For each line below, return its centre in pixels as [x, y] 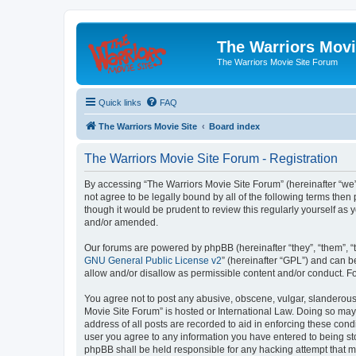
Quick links [120, 102]
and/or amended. [121, 222]
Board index [234, 126]
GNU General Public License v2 [153, 260]
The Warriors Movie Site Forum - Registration [211, 158]
